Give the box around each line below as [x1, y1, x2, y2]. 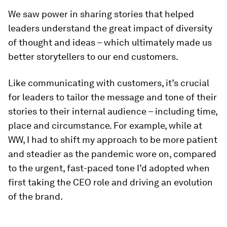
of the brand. [8, 191, 63, 202]
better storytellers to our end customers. [8, 51, 178, 62]
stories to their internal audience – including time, [8, 106, 217, 117]
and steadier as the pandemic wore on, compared [8, 148, 216, 159]
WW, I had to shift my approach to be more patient [8, 134, 217, 145]
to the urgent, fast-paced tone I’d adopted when [8, 163, 210, 173]
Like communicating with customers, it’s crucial [8, 78, 209, 88]
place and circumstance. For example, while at [8, 120, 202, 131]
